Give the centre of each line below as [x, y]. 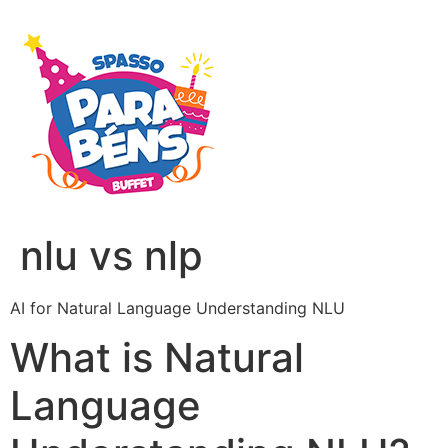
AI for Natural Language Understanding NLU [177, 308]
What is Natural [157, 358]
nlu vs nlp [111, 255]
